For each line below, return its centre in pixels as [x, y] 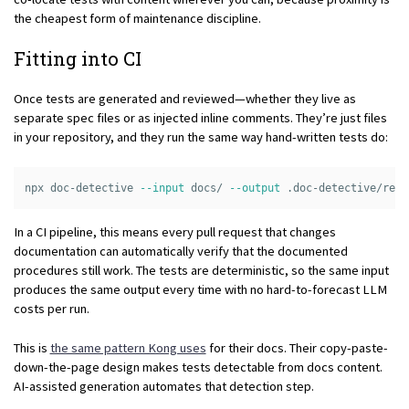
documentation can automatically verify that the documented [180, 252]
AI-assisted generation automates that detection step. [163, 386]
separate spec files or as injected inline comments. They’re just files [200, 118]
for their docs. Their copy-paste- [297, 347]
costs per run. [51, 309]
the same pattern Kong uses [128, 347]
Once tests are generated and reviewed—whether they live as [184, 99]
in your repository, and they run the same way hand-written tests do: [200, 137]
